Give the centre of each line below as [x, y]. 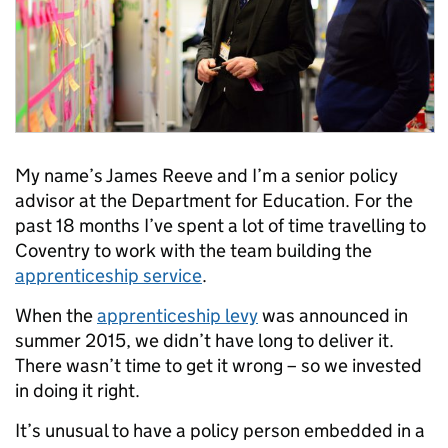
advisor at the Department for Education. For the [214, 201]
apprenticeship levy [177, 316]
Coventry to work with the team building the [193, 251]
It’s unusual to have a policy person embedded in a [220, 431]
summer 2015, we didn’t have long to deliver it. [204, 341]
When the [56, 316]
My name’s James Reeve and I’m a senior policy [206, 176]
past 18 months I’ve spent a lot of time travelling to [220, 226]
